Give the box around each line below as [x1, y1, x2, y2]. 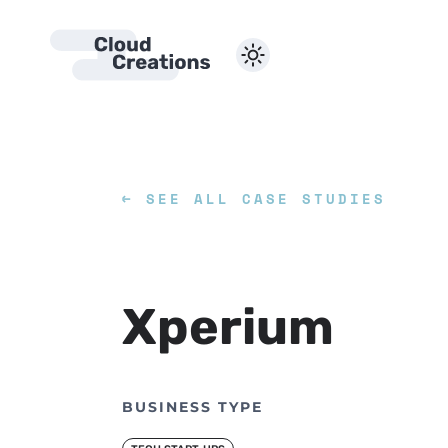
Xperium [122, 297, 334, 357]
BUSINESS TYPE [122, 398, 263, 416]
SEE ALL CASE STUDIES [134, 188, 386, 209]
